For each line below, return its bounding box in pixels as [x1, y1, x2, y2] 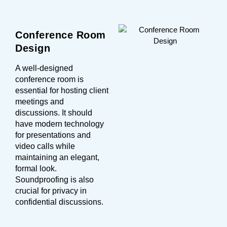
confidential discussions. [15, 197, 103, 206]
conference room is [15, 74, 84, 84]
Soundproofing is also [15, 175, 94, 184]
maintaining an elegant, [15, 153, 99, 162]
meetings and [15, 97, 64, 106]
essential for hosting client [15, 86, 108, 95]
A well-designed [15, 63, 73, 72]
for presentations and [15, 130, 91, 139]
